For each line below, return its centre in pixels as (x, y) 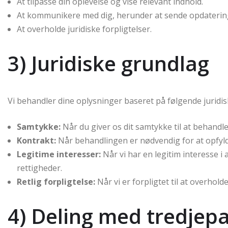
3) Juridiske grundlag (108, 63)
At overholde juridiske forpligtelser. (84, 29)
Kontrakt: (36, 140)
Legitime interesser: (59, 154)
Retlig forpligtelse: (56, 182)
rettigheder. (39, 168)
